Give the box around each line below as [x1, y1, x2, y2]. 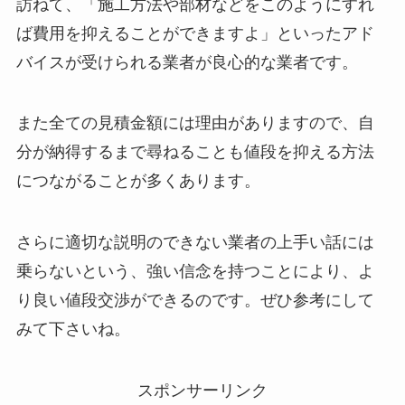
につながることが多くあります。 [15, 172, 260, 191]
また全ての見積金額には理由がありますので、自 [15, 114, 374, 133]
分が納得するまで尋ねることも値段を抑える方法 [15, 143, 374, 162]
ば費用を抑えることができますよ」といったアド [15, 24, 374, 42]
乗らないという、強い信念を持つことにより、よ [15, 262, 374, 281]
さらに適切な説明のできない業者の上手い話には [15, 233, 374, 252]
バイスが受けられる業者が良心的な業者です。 [15, 52, 358, 71]
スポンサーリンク [137, 381, 268, 400]
